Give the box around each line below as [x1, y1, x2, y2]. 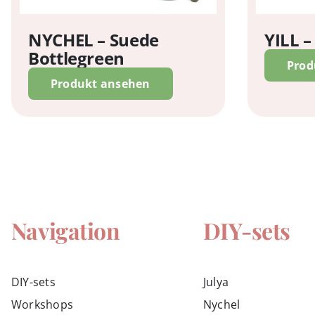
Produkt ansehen [50, 75, 150, 91]
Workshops [11, 296, 74, 312]
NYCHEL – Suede [27, 27, 159, 51]
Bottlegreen [27, 46, 124, 70]
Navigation [11, 214, 120, 245]
